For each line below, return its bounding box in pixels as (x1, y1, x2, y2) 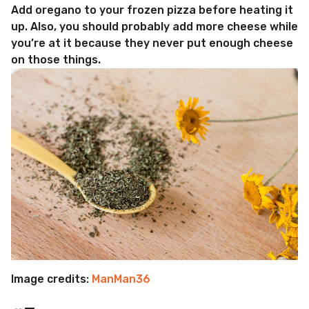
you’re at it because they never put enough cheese (11, 37, 293, 50)
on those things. (11, 53, 101, 67)
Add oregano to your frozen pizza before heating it (11, 3, 293, 17)
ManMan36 (92, 272, 150, 286)
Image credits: (11, 272, 92, 286)
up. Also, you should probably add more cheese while (11, 20, 298, 34)
